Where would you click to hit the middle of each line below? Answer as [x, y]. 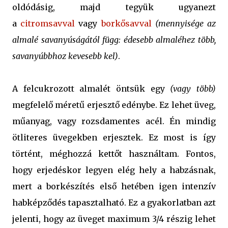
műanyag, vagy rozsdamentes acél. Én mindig [114, 121]
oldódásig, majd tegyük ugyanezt [114, 7]
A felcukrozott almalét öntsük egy [91, 89]
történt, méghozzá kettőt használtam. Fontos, [114, 154]
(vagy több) [193, 89]
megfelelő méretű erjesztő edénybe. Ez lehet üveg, [114, 105]
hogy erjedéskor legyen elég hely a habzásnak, [114, 170]
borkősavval [126, 24]
